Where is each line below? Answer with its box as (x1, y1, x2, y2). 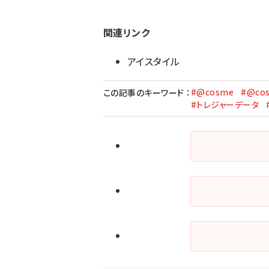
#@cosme (190, 85, 234, 98)
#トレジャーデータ (190, 98, 259, 110)
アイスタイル (127, 53, 180, 68)
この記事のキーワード (103, 86, 187, 98)
